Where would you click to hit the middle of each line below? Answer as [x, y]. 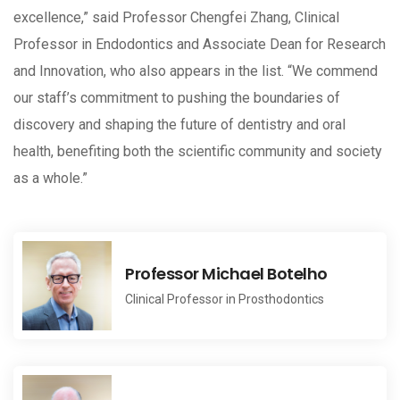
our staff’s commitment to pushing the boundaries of [177, 98]
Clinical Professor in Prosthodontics [225, 299]
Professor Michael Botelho [226, 273]
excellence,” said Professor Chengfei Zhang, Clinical [176, 18]
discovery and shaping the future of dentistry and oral [179, 125]
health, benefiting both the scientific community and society [198, 152]
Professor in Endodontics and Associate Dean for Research [200, 45]
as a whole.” [50, 179]
